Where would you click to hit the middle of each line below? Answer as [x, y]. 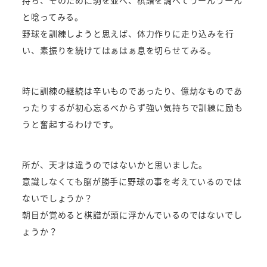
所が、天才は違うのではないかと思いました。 [115, 164]
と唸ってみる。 [53, 16]
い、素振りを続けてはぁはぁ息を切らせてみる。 [119, 50]
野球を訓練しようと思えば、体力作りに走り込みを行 [128, 33]
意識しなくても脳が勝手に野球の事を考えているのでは [132, 181]
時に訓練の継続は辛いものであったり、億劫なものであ [132, 90]
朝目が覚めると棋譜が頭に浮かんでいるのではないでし [132, 214]
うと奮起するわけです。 [71, 124]
